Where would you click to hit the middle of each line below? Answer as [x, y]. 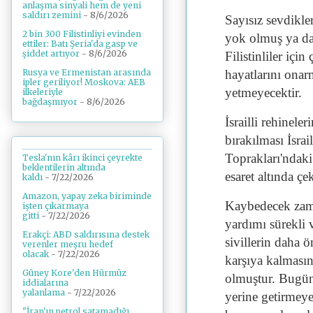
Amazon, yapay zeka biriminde [87, 196]
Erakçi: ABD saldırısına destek [86, 234]
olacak [36, 254]
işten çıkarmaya [56, 205]
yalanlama [44, 292]
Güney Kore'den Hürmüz [74, 272]
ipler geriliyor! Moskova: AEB [84, 82]
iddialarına [45, 282]
